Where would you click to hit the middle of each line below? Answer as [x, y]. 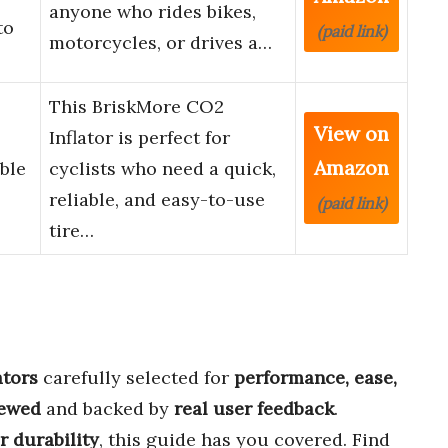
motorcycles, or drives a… [160, 43]
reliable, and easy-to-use [157, 200]
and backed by [107, 408]
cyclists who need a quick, [162, 169]
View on [351, 134]
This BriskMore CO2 [136, 107]
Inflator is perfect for [139, 138]
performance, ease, [315, 377]
